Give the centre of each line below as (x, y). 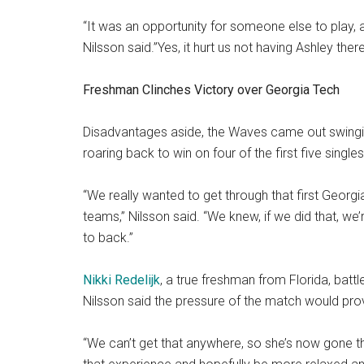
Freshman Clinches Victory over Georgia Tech (211, 90)
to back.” (108, 238)
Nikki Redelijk (121, 280)
